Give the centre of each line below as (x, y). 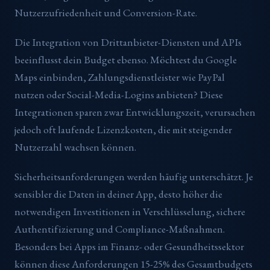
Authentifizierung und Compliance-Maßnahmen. (120, 229)
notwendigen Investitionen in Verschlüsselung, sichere (130, 211)
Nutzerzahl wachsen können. (75, 147)
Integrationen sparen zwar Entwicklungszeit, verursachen (135, 112)
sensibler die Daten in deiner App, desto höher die (118, 194)
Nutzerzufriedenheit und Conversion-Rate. (106, 13)
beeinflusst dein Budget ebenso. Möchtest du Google (126, 60)
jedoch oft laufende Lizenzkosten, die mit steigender (123, 130)
